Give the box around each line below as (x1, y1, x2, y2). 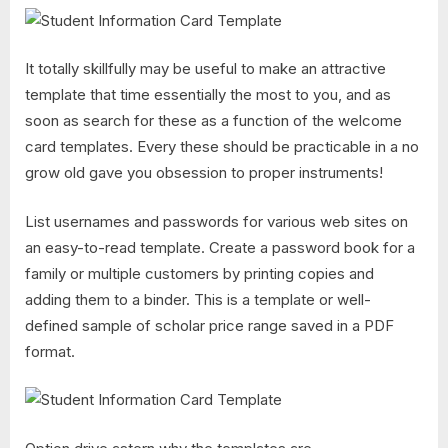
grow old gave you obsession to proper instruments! (25, 163, 383, 183)
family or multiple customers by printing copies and (25, 263, 374, 283)
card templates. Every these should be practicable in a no (25, 137, 419, 157)
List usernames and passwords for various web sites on (25, 211, 408, 231)
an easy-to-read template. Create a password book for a (25, 237, 415, 257)
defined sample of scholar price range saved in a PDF (25, 315, 394, 335)
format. (25, 341, 75, 361)
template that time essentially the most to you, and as (25, 85, 391, 105)
